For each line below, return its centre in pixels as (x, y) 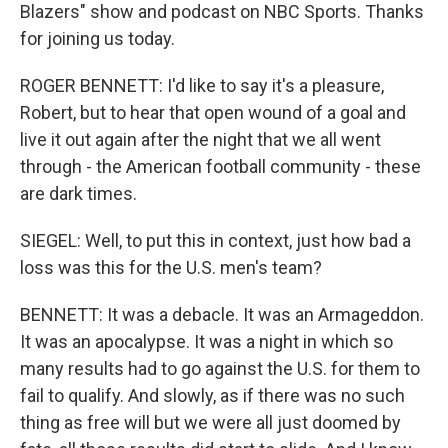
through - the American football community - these (220, 166)
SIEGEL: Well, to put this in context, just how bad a (215, 240)
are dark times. (78, 193)
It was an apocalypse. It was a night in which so (206, 341)
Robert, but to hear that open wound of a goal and (213, 112)
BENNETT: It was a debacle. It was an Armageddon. (222, 314)
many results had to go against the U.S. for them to (220, 368)
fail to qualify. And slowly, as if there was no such (212, 395)
